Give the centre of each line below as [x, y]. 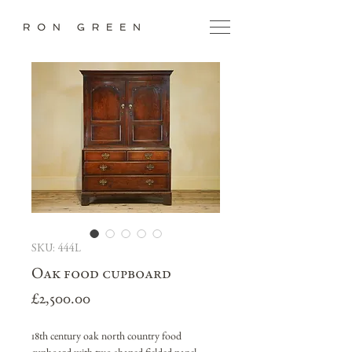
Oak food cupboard [101, 275]
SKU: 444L [56, 249]
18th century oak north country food [106, 337]
